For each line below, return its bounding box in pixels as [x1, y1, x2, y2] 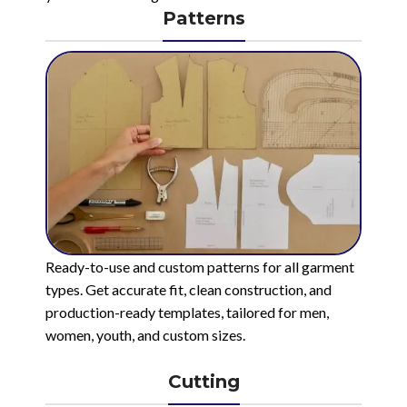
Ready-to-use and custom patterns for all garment [45, 257, 354, 275]
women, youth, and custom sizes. [45, 325, 245, 343]
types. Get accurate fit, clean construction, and [45, 280, 332, 298]
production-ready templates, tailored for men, [45, 303, 329, 321]
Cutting [167, 370, 240, 392]
